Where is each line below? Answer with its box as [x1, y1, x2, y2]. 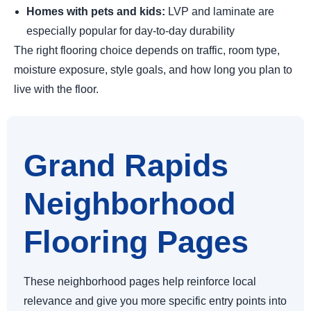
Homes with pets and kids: [26, 6, 165, 18]
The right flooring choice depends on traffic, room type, [14, 44, 280, 57]
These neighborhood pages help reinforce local [24, 276, 256, 288]
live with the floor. [14, 83, 99, 96]
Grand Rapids [24, 148, 228, 183]
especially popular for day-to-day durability [26, 25, 235, 37]
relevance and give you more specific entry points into [24, 295, 287, 308]
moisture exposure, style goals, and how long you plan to [14, 64, 292, 76]
